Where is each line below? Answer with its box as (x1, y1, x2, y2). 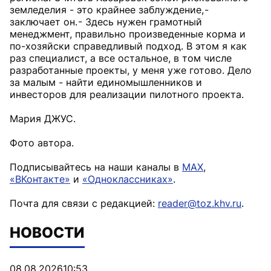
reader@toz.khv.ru (158, 197, 241, 209)
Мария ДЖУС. (10, 113, 76, 125)
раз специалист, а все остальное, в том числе (10, 52, 232, 64)
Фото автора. (10, 137, 74, 149)
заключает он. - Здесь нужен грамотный (10, 16, 202, 28)
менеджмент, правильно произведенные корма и (10, 28, 246, 40)
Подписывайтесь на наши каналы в (10, 161, 182, 173)
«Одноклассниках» (82, 173, 173, 185)
